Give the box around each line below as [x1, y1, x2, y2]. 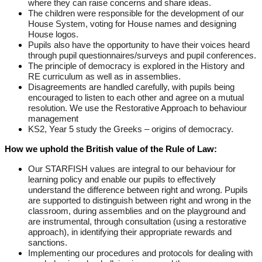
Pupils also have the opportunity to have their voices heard [28, 40, 250, 50]
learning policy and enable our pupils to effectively [28, 175, 216, 185]
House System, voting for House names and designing [28, 19, 236, 29]
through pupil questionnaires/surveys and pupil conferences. [28, 51, 256, 61]
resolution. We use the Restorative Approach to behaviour [28, 104, 247, 113]
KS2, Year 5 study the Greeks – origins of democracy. [28, 125, 233, 135]
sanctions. [28, 238, 67, 248]
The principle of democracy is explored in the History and [28, 61, 244, 71]
